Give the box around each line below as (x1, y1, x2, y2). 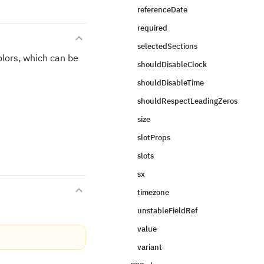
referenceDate (137, 5, 187, 15)
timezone (137, 187, 169, 197)
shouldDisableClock (137, 60, 207, 70)
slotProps (137, 133, 170, 143)
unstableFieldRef (137, 206, 197, 216)
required (137, 23, 167, 33)
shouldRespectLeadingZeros (137, 96, 237, 106)
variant (137, 242, 162, 252)
